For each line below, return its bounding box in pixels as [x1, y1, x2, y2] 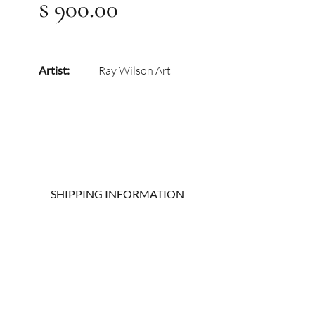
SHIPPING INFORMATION [51, 186, 184, 200]
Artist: [39, 63, 70, 77]
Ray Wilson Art [98, 63, 171, 77]
